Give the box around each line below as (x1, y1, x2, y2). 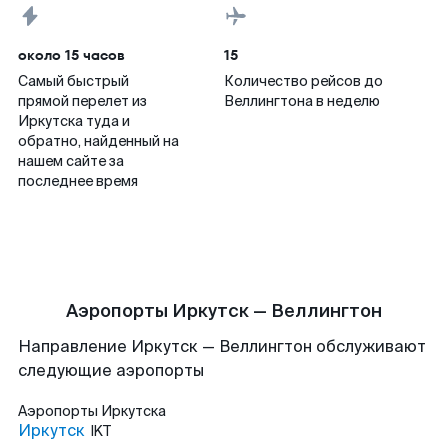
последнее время (18, 172, 138, 190)
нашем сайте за (18, 152, 124, 170)
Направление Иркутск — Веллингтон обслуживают (18, 336, 426, 357)
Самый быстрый (18, 72, 129, 90)
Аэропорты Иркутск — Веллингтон (66, 299, 382, 323)
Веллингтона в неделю (224, 92, 380, 110)
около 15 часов (18, 45, 125, 65)
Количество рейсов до (224, 72, 383, 90)
